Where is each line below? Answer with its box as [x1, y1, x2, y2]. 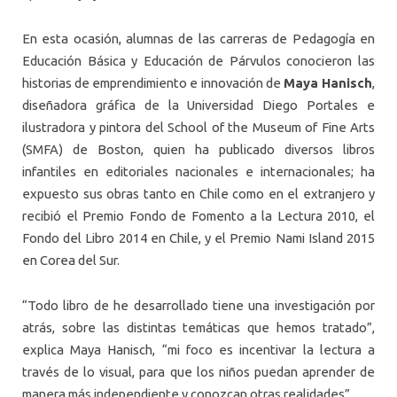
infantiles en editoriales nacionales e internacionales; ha [22, 164, 375, 180]
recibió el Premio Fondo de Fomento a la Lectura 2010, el [22, 208, 375, 224]
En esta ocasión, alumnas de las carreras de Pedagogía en [22, 31, 375, 47]
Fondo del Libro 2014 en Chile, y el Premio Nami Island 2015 [22, 230, 375, 246]
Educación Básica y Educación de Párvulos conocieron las [22, 53, 375, 69]
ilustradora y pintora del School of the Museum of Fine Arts [22, 120, 375, 136]
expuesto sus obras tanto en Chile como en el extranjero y [22, 186, 375, 202]
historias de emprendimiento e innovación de [22, 75, 284, 91]
